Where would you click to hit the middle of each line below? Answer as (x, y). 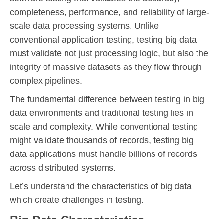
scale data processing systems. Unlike (84, 26)
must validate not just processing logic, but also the (109, 53)
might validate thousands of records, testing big (102, 140)
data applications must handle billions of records (103, 154)
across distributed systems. (63, 167)
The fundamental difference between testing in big (107, 99)
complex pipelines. (46, 80)
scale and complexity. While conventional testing (104, 126)
